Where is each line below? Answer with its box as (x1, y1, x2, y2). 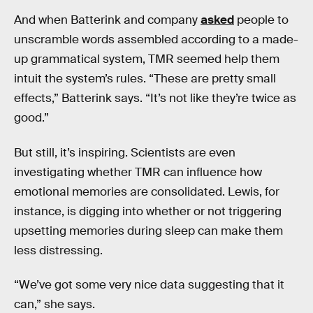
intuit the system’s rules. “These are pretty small (14, 71, 276, 86)
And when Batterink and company (14, 12, 201, 27)
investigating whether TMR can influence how (14, 164, 262, 180)
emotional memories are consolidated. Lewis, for (14, 184, 279, 199)
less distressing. (14, 242, 103, 258)
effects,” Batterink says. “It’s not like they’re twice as (14, 90, 296, 105)
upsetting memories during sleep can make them (14, 223, 283, 238)
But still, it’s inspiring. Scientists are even (14, 145, 235, 160)
